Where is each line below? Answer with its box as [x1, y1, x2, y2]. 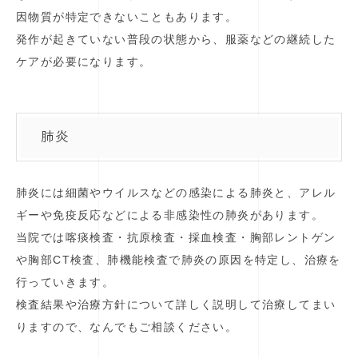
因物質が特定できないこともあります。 [16, 10, 238, 24]
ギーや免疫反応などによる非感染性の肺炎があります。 [16, 209, 324, 222]
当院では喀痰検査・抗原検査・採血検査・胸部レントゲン [16, 231, 336, 245]
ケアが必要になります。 [16, 55, 152, 69]
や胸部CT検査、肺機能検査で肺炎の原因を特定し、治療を [16, 253, 341, 267]
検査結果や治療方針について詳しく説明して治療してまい [16, 298, 336, 312]
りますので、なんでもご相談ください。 [16, 320, 238, 334]
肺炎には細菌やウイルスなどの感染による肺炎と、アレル [16, 186, 336, 200]
